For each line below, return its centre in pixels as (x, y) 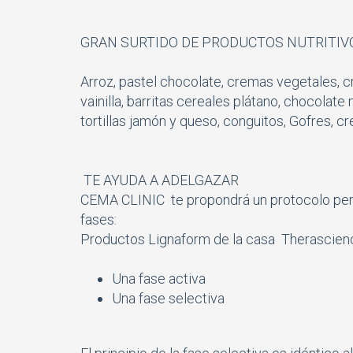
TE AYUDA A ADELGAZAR (161, 180)
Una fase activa (159, 278)
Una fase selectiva (168, 298)
